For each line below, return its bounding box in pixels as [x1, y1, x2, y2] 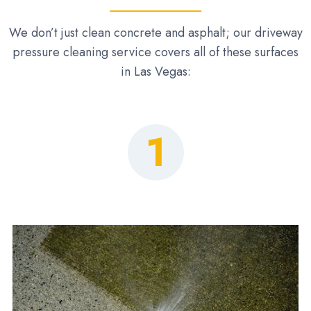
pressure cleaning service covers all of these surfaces [12, 43, 299, 62]
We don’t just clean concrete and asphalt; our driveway [8, 24, 303, 42]
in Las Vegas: [120, 62, 191, 81]
